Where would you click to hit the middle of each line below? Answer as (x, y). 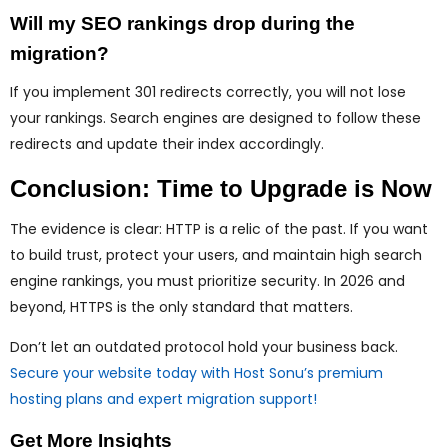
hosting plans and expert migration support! (163, 399)
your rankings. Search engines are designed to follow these (215, 118)
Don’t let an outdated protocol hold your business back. (204, 347)
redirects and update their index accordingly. (167, 144)
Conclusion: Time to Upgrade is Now (221, 189)
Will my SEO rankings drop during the (182, 24)
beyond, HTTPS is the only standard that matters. (181, 307)
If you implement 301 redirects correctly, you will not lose (208, 92)
